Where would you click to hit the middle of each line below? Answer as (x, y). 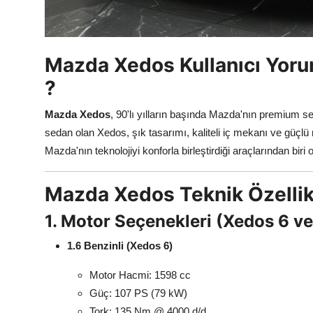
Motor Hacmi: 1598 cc (140, 275)
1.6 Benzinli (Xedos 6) (120, 246)
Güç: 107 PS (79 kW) (138, 293)
